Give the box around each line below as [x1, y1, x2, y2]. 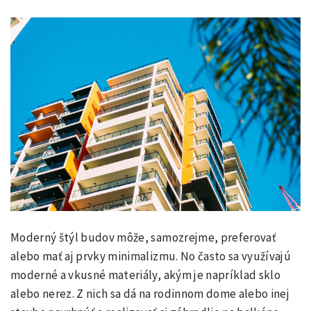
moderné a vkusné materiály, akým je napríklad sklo [10, 267, 280, 283]
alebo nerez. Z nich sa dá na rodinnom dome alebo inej [10, 286, 290, 302]
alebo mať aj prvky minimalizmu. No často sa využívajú [10, 249, 292, 264]
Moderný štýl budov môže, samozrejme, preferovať [10, 230, 276, 246]
